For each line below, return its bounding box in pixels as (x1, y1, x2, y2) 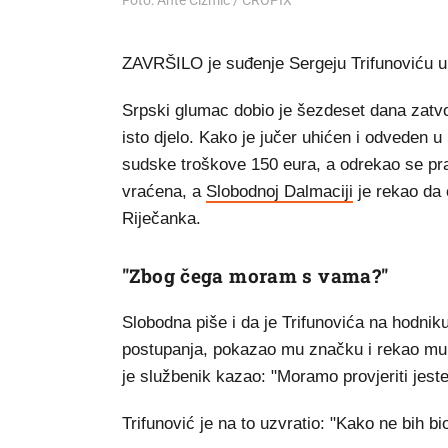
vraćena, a (122, 182, 206, 202)
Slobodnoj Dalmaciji (206, 182, 353, 202)
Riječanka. (122, 209, 201, 229)
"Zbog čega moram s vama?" (122, 263, 389, 289)
